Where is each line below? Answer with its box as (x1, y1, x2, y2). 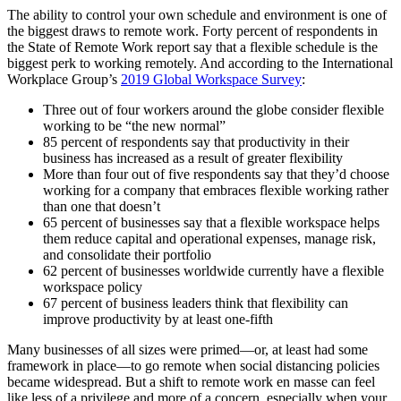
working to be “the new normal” (43, 117, 226, 133)
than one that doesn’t (43, 198, 160, 214)
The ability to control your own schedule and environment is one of (7, 6, 387, 22)
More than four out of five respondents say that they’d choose (43, 166, 389, 182)
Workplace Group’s (7, 71, 121, 87)
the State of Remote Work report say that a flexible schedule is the (7, 38, 378, 55)
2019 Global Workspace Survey (121, 71, 302, 87)
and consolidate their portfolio (43, 246, 211, 262)
